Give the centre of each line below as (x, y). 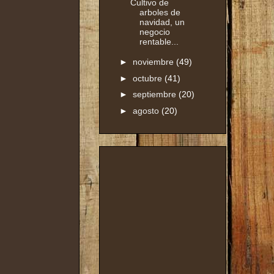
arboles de (160, 12)
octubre (148, 78)
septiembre (155, 94)
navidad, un (162, 22)
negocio (154, 31)
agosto (147, 110)
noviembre (154, 62)
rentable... (159, 41)
